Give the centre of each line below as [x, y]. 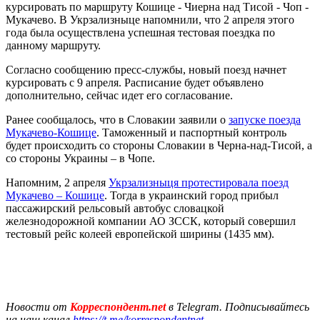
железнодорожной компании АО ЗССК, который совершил [151, 221]
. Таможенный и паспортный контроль [191, 132]
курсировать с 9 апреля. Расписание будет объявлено [135, 82]
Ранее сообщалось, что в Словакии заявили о [117, 119]
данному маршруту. [53, 45]
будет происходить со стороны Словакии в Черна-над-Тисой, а [159, 145]
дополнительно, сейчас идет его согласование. [119, 95]
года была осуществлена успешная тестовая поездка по [140, 32]
